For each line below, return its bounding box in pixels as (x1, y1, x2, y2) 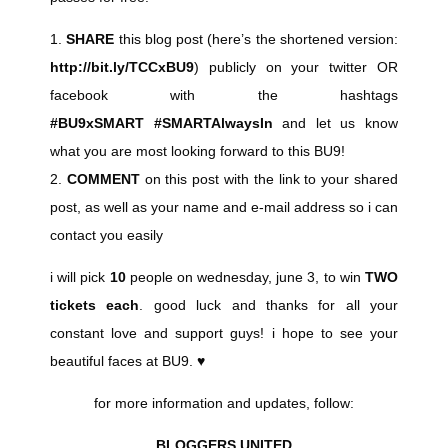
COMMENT (66, 171, 140, 188)
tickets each (50, 297, 140, 314)
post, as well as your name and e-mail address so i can (50, 199, 398, 216)
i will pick (50, 269, 110, 286)
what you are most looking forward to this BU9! (50, 143, 345, 160)
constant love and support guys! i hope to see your (50, 325, 398, 342)
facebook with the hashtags (50, 87, 398, 104)
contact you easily (50, 227, 163, 244)
